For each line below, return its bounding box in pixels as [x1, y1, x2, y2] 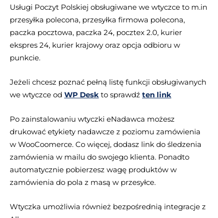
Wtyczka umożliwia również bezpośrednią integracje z [10, 201, 206, 211]
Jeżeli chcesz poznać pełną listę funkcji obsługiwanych [10, 77, 206, 87]
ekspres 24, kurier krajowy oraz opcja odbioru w [10, 40, 180, 50]
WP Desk [64, 90, 99, 99]
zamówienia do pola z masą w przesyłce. [10, 177, 156, 187]
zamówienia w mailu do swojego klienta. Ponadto [10, 152, 189, 162]
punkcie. [10, 53, 40, 62]
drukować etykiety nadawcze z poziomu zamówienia [10, 127, 200, 136]
